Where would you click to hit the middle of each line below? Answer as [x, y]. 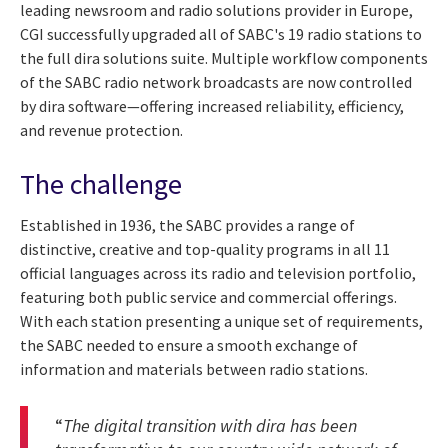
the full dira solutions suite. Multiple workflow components [224, 58]
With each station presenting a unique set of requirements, [221, 321]
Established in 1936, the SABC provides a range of [187, 225]
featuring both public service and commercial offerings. [208, 297]
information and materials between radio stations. [195, 369]
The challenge [101, 184]
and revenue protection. [101, 130]
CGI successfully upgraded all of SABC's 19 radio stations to [221, 34]
